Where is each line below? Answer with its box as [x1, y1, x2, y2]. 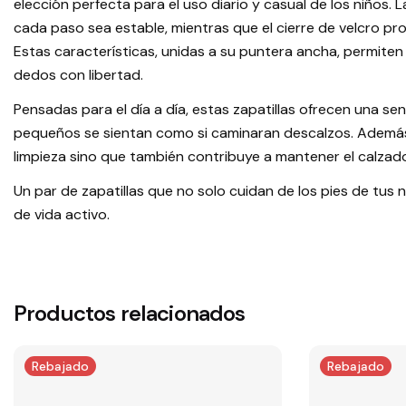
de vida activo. [14, 205, 110, 225]
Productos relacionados [14, 299, 246, 328]
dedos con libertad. [14, 65, 143, 85]
